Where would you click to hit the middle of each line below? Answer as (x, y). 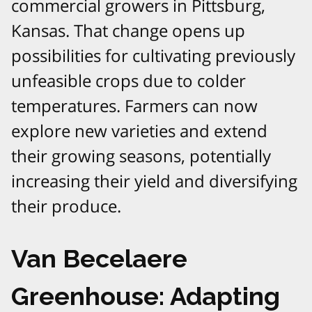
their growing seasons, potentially (141, 156)
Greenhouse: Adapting (146, 296)
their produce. (66, 206)
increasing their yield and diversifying (154, 181)
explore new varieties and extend (139, 131)
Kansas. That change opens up (128, 31)
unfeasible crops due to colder (128, 81)
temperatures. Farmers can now (134, 106)
